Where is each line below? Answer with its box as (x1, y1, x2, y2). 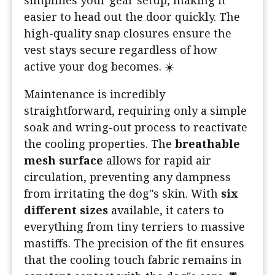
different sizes (24, 203, 108, 218)
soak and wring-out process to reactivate (24, 120, 247, 135)
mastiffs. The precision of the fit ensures (24, 236, 244, 251)
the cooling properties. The (24, 136, 175, 152)
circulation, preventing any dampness (24, 169, 231, 185)
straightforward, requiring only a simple (24, 103, 247, 118)
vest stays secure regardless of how (24, 42, 217, 58)
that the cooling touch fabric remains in (24, 252, 242, 268)
